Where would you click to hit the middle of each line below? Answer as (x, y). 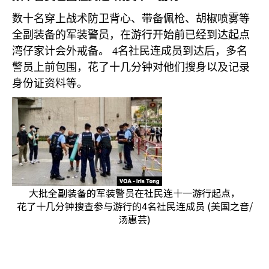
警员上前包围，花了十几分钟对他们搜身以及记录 (131, 67)
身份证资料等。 (50, 83)
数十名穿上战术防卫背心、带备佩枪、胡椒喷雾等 (131, 19)
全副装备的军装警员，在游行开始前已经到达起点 (131, 35)
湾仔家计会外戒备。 (61, 51)
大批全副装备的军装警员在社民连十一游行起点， (134, 193)
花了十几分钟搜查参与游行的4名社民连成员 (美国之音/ (134, 206)
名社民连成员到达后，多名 (183, 51)
